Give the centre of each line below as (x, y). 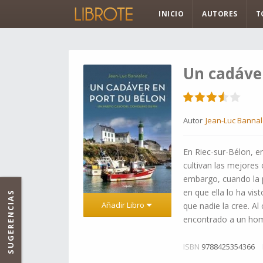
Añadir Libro (124, 205)
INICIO (171, 14)
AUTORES (220, 14)
